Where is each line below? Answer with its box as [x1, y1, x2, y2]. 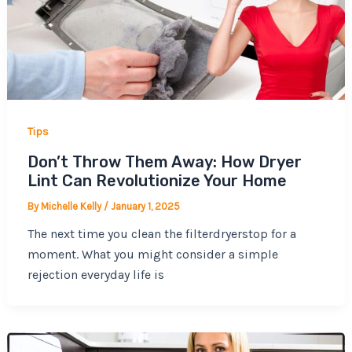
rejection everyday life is [27, 267, 164, 283]
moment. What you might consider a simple [27, 247, 278, 262]
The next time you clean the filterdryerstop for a [27, 226, 296, 242]
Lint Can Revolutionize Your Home [27, 171, 287, 191]
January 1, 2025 [110, 200, 180, 213]
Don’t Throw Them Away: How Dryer [27, 152, 302, 172]
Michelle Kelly [40, 200, 104, 213]
